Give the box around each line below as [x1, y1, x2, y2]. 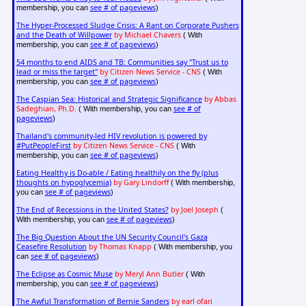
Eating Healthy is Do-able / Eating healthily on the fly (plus [16, 168, 219, 178]
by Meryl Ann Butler [114, 269, 184, 279]
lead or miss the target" [16, 67, 98, 77]
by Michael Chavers [113, 30, 181, 40]
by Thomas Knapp [88, 242, 152, 252]
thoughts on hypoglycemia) [16, 178, 111, 188]
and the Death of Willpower [16, 30, 112, 40]
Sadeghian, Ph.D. [16, 104, 76, 114]
